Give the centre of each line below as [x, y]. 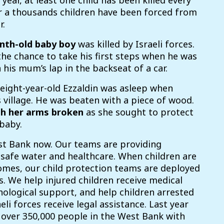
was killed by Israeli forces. [135, 44]
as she [99, 112]
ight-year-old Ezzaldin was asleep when [89, 88]
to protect [170, 112]
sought [131, 112]
